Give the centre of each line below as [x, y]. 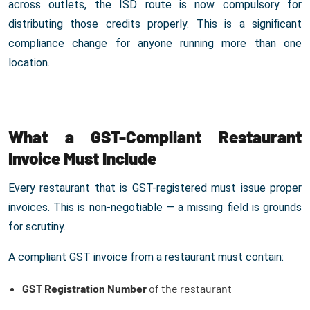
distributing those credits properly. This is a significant [155, 24]
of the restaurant [189, 289]
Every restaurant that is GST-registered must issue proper [155, 188]
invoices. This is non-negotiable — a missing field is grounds [155, 208]
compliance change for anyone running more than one [155, 44]
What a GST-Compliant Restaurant [155, 137]
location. [29, 63]
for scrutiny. [37, 227]
